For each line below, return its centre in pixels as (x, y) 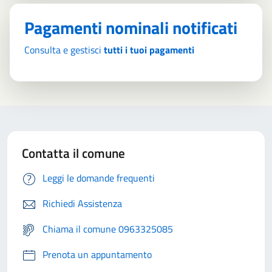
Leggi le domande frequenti (99, 178)
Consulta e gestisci (64, 49)
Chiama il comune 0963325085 (108, 229)
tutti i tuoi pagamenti (149, 49)
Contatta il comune (73, 153)
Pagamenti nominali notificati (131, 27)
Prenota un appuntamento (97, 255)
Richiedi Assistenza (82, 204)
